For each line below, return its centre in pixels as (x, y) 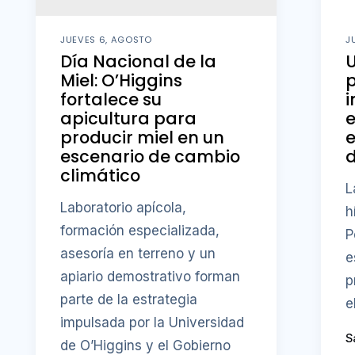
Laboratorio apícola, (124, 208)
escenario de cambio (151, 157)
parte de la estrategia (129, 300)
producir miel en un (143, 138)
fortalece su (111, 100)
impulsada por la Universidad (153, 323)
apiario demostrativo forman (151, 277)
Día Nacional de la (139, 62)
